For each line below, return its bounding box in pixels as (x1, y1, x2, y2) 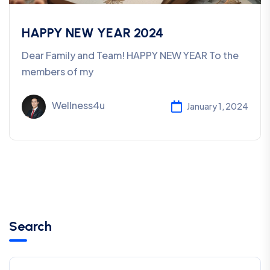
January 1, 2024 (187, 101, 248, 112)
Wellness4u (52, 99, 105, 112)
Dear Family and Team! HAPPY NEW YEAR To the (22, 48, 239, 61)
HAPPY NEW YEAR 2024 (22, 24, 163, 41)
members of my (22, 64, 93, 78)
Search (9, 218, 52, 234)
